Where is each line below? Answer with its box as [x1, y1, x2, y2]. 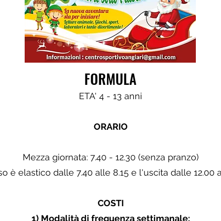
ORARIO [93, 121, 128, 132]
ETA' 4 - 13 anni [79, 91, 142, 101]
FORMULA [84, 69, 137, 89]
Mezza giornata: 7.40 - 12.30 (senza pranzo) [22, 152, 199, 162]
